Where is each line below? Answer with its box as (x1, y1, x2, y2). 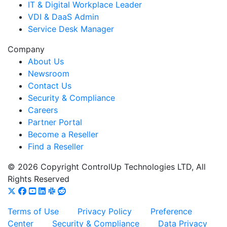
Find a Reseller (28, 141, 84, 152)
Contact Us (28, 81, 71, 91)
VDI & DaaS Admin (28, 12, 99, 22)
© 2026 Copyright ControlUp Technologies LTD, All (8, 162, 206, 172)
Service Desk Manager (28, 24, 114, 34)
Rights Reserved (8, 174, 69, 184)
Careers (28, 105, 58, 116)
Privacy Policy (78, 206, 132, 217)
